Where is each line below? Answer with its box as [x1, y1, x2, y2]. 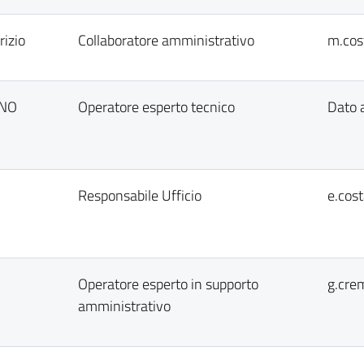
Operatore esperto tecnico [78, 96, 235, 118]
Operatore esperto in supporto [78, 273, 258, 295]
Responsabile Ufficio [78, 184, 201, 206]
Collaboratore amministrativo [78, 29, 254, 51]
